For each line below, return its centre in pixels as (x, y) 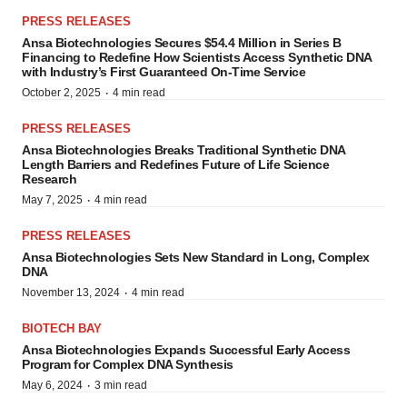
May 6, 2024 (52, 385)
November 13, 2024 (71, 293)
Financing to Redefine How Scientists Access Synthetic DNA (197, 57)
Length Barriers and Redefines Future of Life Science (175, 164)
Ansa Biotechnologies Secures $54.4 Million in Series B (181, 43)
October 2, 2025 (61, 93)
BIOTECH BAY (62, 328)
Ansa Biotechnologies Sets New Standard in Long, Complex (196, 257)
